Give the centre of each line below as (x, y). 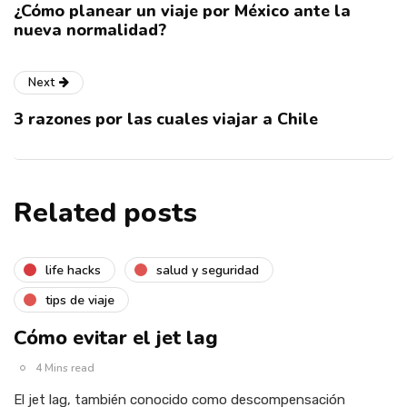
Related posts (105, 213)
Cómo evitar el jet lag (116, 338)
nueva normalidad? (90, 30)
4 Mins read (65, 368)
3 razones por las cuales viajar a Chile (166, 119)
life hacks (73, 270)
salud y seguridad (208, 270)
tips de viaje (80, 300)
